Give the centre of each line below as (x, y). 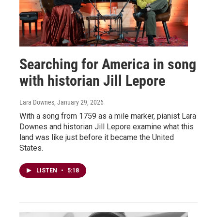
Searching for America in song (108, 64)
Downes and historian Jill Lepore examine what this (107, 127)
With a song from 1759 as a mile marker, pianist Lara (108, 116)
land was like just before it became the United (97, 138)
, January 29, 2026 (79, 102)
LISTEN (47, 171)
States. (31, 148)
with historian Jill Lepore (92, 81)
